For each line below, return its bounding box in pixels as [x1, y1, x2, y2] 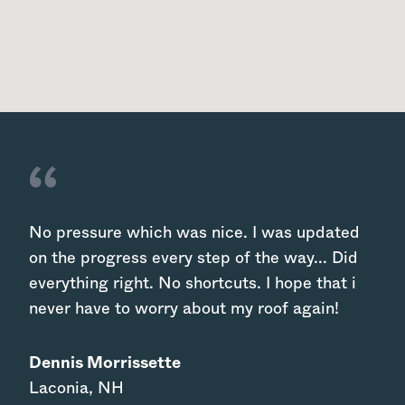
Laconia [29, 380, 89, 397]
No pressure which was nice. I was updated [29, 224, 360, 241]
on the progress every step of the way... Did [29, 250, 358, 267]
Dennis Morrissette [29, 354, 181, 372]
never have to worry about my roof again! [29, 300, 339, 317]
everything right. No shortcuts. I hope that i [29, 275, 356, 292]
